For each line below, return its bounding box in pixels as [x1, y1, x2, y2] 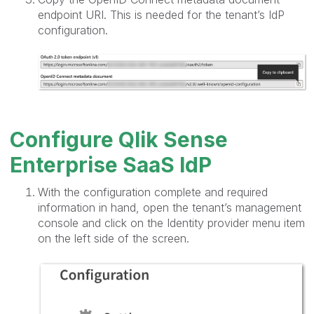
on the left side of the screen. [38, 231, 189, 245]
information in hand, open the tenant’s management [38, 200, 301, 214]
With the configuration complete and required [38, 184, 268, 199]
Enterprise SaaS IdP [10, 151, 212, 177]
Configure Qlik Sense [10, 126, 228, 152]
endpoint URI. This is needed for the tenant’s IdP [38, 7, 285, 22]
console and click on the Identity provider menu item [38, 215, 305, 230]
